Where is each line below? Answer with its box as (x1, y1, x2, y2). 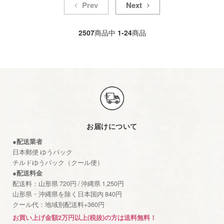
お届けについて (86, 121, 137, 131)
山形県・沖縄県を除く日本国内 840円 (12, 189, 122, 199)
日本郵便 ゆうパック (12, 147, 72, 157)
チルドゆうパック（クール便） (12, 158, 103, 167)
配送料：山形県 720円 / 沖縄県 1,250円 (12, 179, 124, 188)
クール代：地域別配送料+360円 (12, 200, 104, 209)
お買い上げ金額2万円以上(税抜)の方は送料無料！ (12, 213, 156, 222)
